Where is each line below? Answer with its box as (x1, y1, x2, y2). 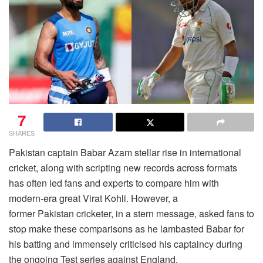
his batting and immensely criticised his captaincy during (9, 237, 242, 251)
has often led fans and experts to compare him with (9, 176, 219, 190)
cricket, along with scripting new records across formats (9, 161, 237, 175)
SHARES (9, 128, 35, 138)
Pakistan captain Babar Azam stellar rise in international (9, 146, 241, 160)
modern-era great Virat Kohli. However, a (9, 191, 178, 205)
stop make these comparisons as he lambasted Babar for (9, 222, 244, 236)
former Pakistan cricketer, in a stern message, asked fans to (9, 207, 254, 221)
